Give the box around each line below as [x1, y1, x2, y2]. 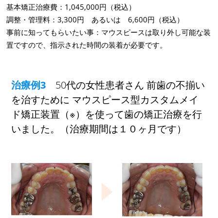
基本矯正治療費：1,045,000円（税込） [6, 1, 136, 12]
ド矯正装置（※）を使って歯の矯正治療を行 [11, 107, 202, 121]
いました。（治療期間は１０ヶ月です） [11, 122, 187, 135]
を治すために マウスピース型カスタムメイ [11, 92, 199, 106]
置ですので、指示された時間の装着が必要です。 [6, 39, 167, 50]
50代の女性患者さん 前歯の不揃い [46, 78, 205, 91]
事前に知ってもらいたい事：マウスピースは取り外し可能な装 [6, 27, 211, 37]
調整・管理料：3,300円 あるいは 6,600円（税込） [6, 14, 184, 24]
